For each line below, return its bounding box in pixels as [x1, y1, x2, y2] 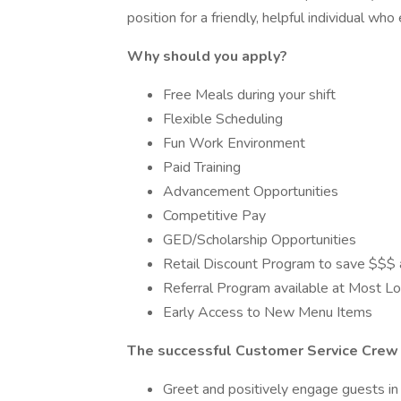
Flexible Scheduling [163, 109, 283, 129]
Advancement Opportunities [163, 182, 338, 201]
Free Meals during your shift [163, 85, 336, 105]
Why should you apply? [127, 47, 287, 66]
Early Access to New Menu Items [163, 303, 372, 322]
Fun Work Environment [163, 133, 305, 153]
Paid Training [163, 158, 241, 177]
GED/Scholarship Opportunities [163, 230, 356, 250]
